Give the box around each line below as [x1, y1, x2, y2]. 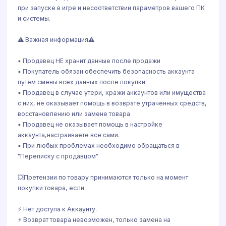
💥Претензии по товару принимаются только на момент [18, 174, 188, 181]
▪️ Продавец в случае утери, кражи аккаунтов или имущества [18, 89, 206, 96]
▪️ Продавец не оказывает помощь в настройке [18, 121, 162, 128]
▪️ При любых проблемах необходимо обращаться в [18, 142, 180, 149]
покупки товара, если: [18, 184, 86, 192]
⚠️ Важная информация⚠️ [18, 36, 94, 43]
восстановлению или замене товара [18, 110, 130, 118]
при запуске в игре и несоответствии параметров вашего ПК [18, 4, 205, 12]
